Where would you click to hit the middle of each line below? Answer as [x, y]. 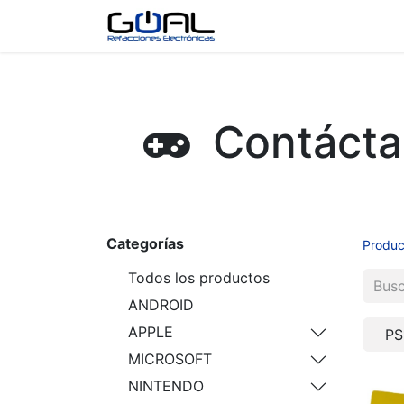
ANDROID [161, 305]
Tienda [269, 26]
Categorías [145, 243]
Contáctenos [350, 26]
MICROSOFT [170, 359]
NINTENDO [166, 386]
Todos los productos [199, 278]
